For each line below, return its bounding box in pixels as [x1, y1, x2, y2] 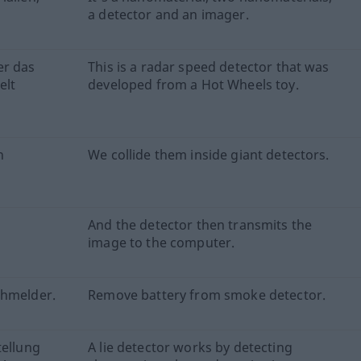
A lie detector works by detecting [88, 338, 293, 356]
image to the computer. [88, 234, 235, 251]
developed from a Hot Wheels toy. [88, 76, 299, 93]
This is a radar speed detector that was [88, 58, 330, 76]
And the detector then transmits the [88, 216, 313, 234]
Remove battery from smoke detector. [88, 286, 326, 304]
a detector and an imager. [88, 6, 249, 23]
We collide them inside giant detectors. [88, 146, 330, 164]
